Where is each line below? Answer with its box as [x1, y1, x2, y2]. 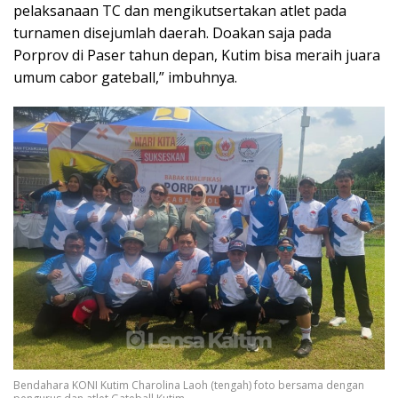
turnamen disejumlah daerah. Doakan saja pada [13, 22, 331, 43]
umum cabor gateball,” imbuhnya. [13, 67, 237, 87]
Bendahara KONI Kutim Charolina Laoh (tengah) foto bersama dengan [13, 377, 364, 393]
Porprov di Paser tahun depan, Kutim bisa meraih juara [13, 44, 380, 65]
